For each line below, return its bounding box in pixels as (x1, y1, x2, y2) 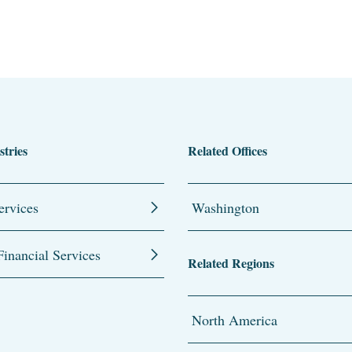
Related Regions (188, 253, 274, 272)
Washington (192, 197, 259, 217)
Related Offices (188, 141, 267, 159)
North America (192, 310, 277, 329)
